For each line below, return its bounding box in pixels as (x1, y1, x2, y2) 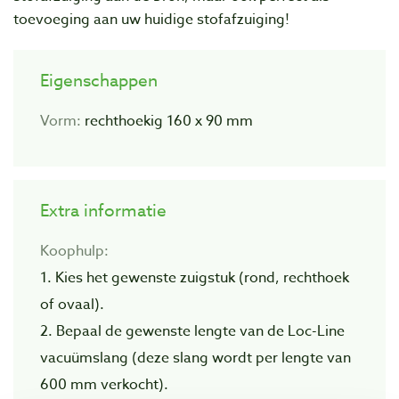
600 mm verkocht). (40, 373, 168, 395)
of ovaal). (40, 293, 104, 315)
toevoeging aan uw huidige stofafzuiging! (13, 8, 289, 30)
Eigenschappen (40, 68, 158, 92)
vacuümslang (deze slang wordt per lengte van (40, 346, 351, 369)
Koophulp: (40, 240, 109, 262)
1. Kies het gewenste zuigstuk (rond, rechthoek (40, 266, 349, 289)
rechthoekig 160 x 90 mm (81, 110, 253, 132)
